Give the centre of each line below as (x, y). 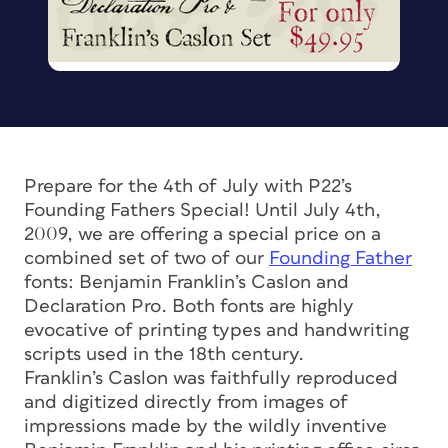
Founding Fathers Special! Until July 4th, (202, 210)
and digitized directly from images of (186, 402)
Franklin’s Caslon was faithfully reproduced (211, 378)
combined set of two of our (146, 258)
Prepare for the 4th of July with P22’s (188, 186)
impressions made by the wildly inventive (205, 426)
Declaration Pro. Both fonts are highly (189, 306)
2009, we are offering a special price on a (202, 234)
